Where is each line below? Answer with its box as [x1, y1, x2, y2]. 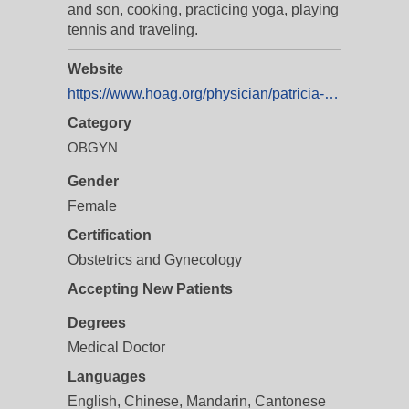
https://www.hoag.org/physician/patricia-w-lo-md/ [324, 86, 339, 101]
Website [68, 61, 123, 77]
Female [68, 198, 117, 214]
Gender [68, 173, 119, 189]
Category [68, 115, 131, 131]
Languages [68, 369, 146, 384]
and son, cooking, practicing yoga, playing [68, 2, 339, 17]
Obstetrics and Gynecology [68, 252, 242, 267]
